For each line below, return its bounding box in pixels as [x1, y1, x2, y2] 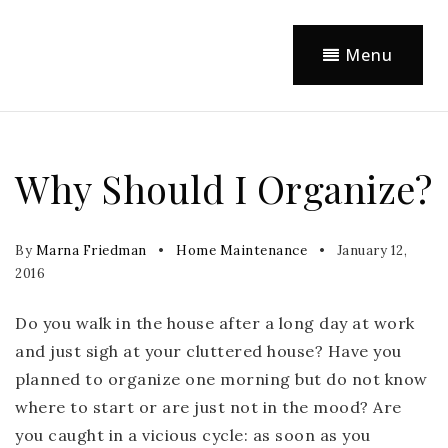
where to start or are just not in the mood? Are [15, 397, 402, 417]
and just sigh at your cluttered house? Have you [15, 341, 402, 361]
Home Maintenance [176, 242, 307, 259]
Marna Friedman [35, 242, 147, 259]
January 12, [333, 242, 407, 259]
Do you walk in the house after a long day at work [15, 313, 415, 333]
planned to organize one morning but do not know [15, 369, 428, 389]
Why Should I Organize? [15, 163, 432, 214]
